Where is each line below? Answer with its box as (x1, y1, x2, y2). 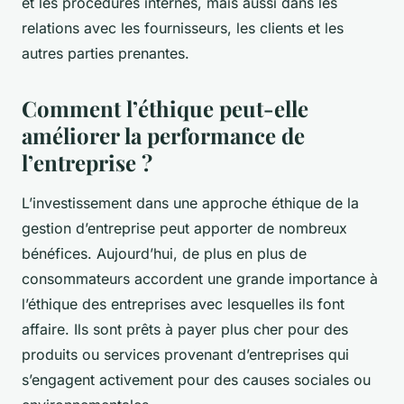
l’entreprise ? (22, 147, 152, 177)
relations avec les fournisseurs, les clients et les (22, 18, 344, 37)
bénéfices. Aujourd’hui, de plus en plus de (22, 243, 307, 262)
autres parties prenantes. (22, 43, 189, 62)
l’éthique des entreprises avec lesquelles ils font (22, 294, 344, 313)
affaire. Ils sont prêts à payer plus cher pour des (22, 319, 348, 338)
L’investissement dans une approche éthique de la (22, 193, 359, 212)
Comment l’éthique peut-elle (22, 93, 308, 123)
